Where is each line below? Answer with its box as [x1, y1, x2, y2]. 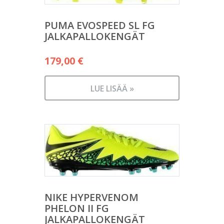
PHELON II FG [44, 201, 109, 215]
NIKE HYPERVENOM [44, 190, 138, 204]
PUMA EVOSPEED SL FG [44, 18, 155, 32]
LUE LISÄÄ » [90, 83, 134, 94]
